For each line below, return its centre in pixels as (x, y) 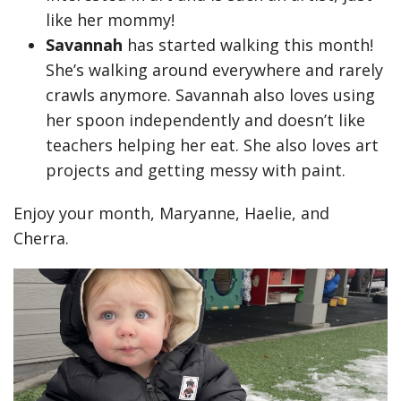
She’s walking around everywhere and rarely (214, 70)
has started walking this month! (250, 45)
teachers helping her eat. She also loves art (212, 145)
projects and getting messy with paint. (198, 170)
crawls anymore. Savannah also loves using (210, 95)
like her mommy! (112, 20)
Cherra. (41, 238)
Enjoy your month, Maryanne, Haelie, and (171, 213)
